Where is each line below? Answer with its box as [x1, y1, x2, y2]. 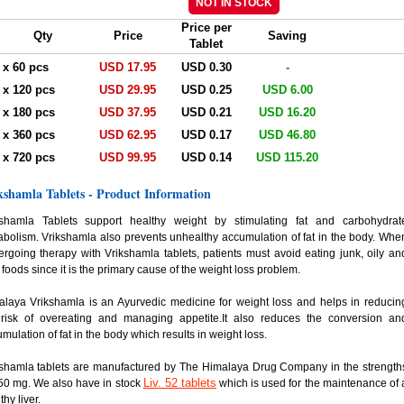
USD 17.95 [99, 60, 157, 74]
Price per [180, 20, 232, 34]
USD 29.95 [99, 82, 157, 96]
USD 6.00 [262, 82, 313, 96]
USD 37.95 [99, 105, 157, 119]
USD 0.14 [180, 150, 232, 164]
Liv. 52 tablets [142, 375, 216, 390]
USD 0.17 [180, 127, 232, 142]
